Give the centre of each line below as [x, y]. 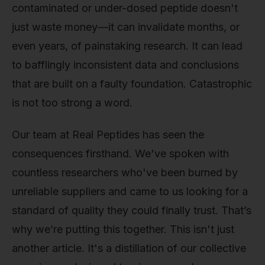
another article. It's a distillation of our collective [129, 248]
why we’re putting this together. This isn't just [123, 229]
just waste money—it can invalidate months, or [126, 27]
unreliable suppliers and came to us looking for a [130, 191]
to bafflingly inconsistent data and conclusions [125, 65]
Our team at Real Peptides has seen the [108, 134]
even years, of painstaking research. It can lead [127, 46]
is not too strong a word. [72, 103]
